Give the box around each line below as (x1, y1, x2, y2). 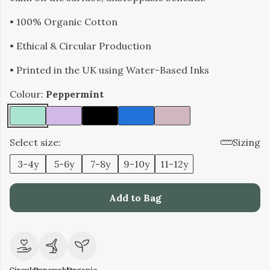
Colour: (10, 88, 46, 100)
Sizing (233, 136, 260, 148)
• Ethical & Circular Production (10, 40, 151, 52)
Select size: (10, 136, 61, 148)
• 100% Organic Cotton (10, 16, 118, 28)
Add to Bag (108, 192, 162, 204)
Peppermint (46, 88, 104, 100)
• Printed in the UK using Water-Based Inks (10, 64, 209, 76)
